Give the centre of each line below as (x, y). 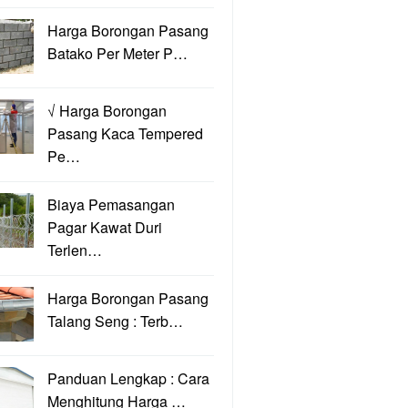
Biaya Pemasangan (111, 204)
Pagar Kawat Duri (105, 227)
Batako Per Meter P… (117, 53)
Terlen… (75, 250)
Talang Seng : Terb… (115, 321)
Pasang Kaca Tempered (125, 133)
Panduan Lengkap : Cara (128, 378)
